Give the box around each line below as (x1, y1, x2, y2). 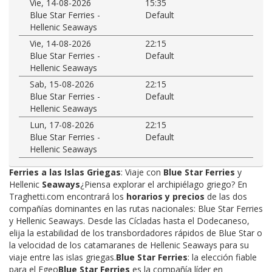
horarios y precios (126, 190, 205, 202)
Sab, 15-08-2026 (30, 78, 94, 90)
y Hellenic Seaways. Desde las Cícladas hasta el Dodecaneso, (9, 214, 250, 226)
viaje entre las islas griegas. (9, 251, 116, 263)
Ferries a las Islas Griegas (9, 166, 121, 178)
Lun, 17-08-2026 (30, 118, 94, 131)
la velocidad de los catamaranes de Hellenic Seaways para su (9, 239, 249, 251)
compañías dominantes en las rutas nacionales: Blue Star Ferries (9, 202, 263, 214)
